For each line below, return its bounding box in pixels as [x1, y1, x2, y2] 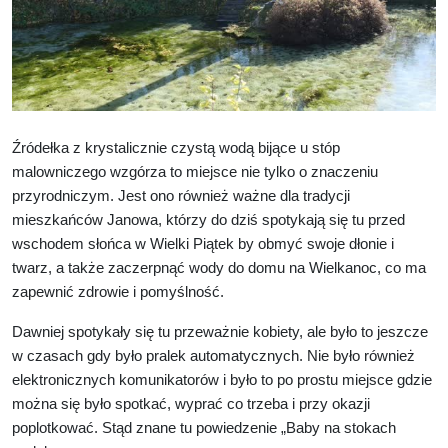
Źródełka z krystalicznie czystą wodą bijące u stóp [12, 140, 340, 157]
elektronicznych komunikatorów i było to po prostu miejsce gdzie [12, 372, 432, 389]
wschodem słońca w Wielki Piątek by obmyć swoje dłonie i [12, 236, 394, 253]
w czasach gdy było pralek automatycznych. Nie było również [12, 348, 415, 365]
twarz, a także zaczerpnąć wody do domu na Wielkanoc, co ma [12, 260, 426, 277]
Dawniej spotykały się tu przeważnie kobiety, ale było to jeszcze [12, 324, 428, 341]
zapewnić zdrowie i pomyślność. [12, 284, 224, 301]
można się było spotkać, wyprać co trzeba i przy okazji [12, 396, 370, 413]
